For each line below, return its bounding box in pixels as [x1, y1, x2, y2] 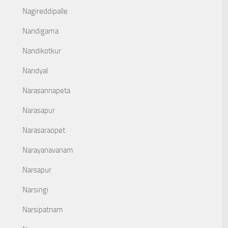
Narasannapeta [22, 86, 70, 95]
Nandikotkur [22, 46, 61, 55]
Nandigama [22, 26, 59, 36]
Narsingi [22, 185, 48, 194]
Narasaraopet [22, 126, 65, 135]
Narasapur [22, 106, 55, 115]
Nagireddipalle [22, 7, 68, 16]
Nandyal [22, 66, 48, 75]
